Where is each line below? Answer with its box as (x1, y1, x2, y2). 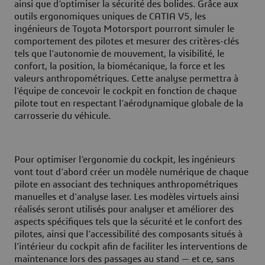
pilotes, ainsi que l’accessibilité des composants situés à (14, 230, 243, 240)
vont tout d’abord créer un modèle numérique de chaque (14, 167, 248, 177)
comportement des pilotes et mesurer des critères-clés (14, 37, 239, 47)
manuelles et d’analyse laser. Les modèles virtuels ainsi (14, 192, 239, 202)
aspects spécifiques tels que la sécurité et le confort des (14, 217, 242, 227)
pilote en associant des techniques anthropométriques (14, 180, 238, 190)
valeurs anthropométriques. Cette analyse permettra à (14, 74, 238, 84)
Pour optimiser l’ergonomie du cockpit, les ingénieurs (14, 155, 235, 165)
